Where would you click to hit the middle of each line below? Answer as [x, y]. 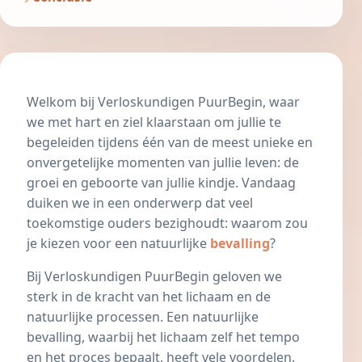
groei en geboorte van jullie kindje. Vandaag [161, 183]
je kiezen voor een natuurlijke [118, 244]
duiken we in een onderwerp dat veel [140, 203]
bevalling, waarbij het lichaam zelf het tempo [163, 337]
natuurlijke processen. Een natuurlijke [143, 317]
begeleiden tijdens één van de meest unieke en [170, 143]
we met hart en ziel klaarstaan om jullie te [154, 122]
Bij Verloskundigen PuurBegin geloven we [154, 277]
